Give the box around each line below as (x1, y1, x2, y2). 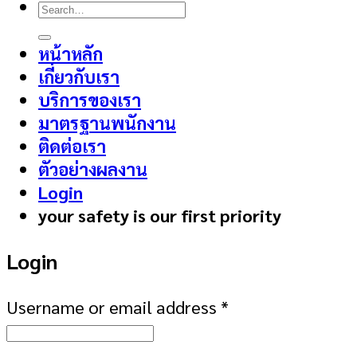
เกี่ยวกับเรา (38, 65, 120, 88)
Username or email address (6, 294, 221, 318)
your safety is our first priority (38, 203, 281, 226)
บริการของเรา (38, 88, 141, 111)
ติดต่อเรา (38, 134, 106, 157)
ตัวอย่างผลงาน (38, 157, 147, 180)
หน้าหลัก (38, 41, 103, 65)
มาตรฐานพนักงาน (38, 111, 176, 134)
